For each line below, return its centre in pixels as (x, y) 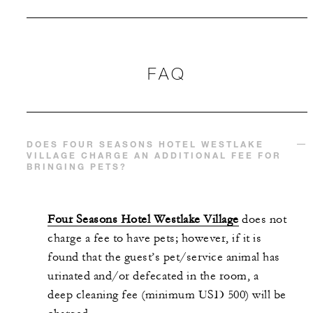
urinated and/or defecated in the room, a (153, 276)
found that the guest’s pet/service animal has (164, 257)
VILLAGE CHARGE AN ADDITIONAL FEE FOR (154, 155)
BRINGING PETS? (77, 167)
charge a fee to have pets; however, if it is (154, 239)
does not (262, 220)
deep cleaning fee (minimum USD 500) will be (167, 295)
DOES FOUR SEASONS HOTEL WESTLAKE (145, 144)
